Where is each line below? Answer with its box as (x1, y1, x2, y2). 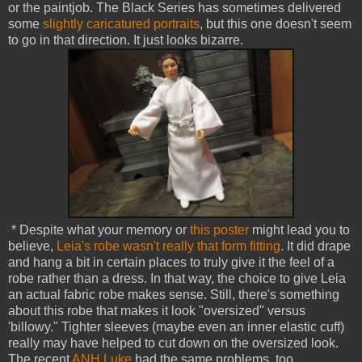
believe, (8, 239, 57, 254)
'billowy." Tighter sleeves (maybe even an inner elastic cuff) (8, 320, 344, 335)
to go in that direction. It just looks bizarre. (8, 33, 243, 48)
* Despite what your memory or (8, 223, 190, 238)
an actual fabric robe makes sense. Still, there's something (8, 288, 339, 302)
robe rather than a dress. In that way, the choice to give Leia (8, 271, 346, 286)
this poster (190, 223, 249, 238)
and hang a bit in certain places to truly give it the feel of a (8, 255, 335, 270)
